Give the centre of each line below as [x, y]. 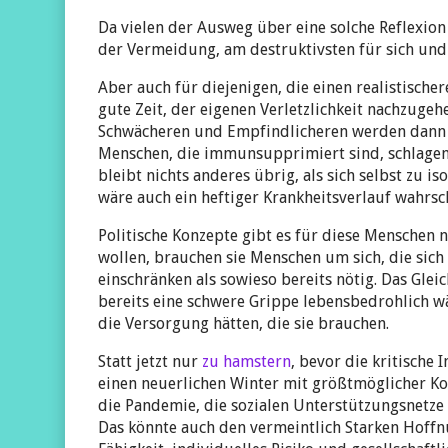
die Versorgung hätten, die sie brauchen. [243, 323]
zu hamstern [246, 361]
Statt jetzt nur [150, 361]
